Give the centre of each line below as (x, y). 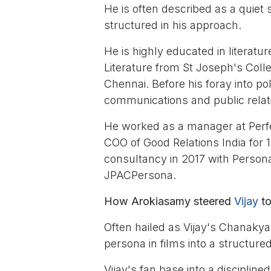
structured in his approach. (173, 25)
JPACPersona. (142, 175)
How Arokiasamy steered (169, 201)
